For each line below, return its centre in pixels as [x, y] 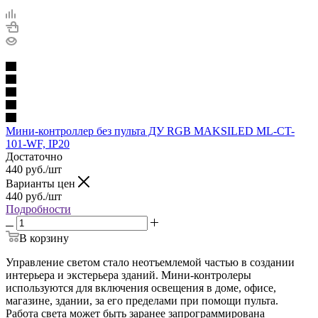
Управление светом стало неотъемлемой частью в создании [150, 262]
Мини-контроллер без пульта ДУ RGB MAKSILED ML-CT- [150, 131]
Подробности [38, 209]
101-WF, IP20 [38, 143]
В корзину [44, 238]
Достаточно [34, 156]
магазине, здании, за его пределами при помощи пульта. [142, 300]
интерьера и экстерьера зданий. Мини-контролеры [128, 275]
